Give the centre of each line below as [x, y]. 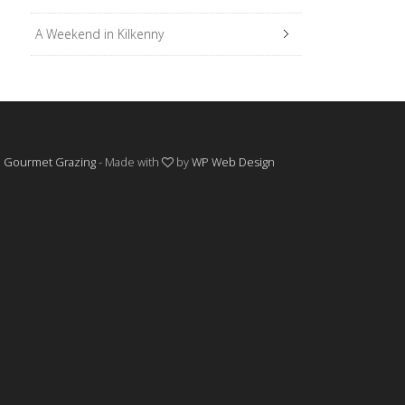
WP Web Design [234, 162]
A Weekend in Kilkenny [99, 34]
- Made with [129, 162]
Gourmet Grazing [50, 162]
